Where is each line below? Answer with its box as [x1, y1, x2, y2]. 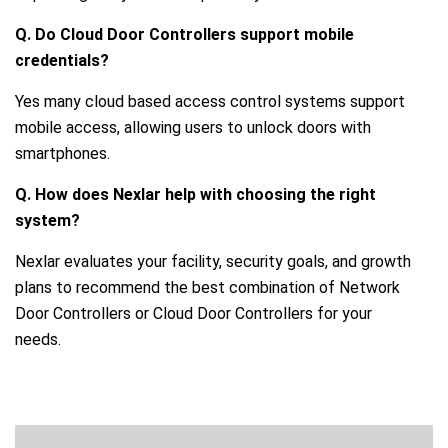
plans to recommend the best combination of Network [15, 277, 400, 297]
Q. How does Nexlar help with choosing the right [15, 184, 376, 204]
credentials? [15, 50, 109, 70]
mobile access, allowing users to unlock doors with [15, 117, 371, 137]
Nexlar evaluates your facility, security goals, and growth [15, 251, 411, 271]
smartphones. [15, 143, 110, 163]
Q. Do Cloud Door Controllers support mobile [15, 24, 354, 44]
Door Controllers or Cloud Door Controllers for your [15, 303, 372, 323]
